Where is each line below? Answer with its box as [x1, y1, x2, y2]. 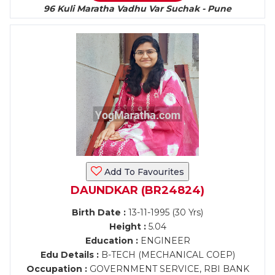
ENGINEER [137, 235, 190, 246]
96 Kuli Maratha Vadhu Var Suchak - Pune [44, 3, 231, 14]
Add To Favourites [102, 166, 184, 177]
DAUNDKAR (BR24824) [71, 184, 204, 197]
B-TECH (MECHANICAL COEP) [98, 249, 235, 260]
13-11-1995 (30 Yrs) [126, 207, 203, 218]
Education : [85, 235, 138, 246]
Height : [109, 221, 146, 232]
